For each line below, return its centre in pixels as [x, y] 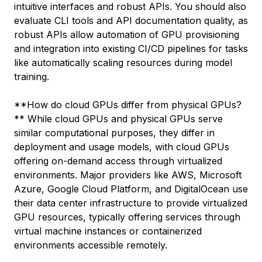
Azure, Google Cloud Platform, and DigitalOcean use [131, 189]
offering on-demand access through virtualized [118, 161]
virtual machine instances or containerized [108, 231]
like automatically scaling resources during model [123, 63]
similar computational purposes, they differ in [114, 133]
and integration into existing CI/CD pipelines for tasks [131, 49]
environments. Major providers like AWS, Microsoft [128, 175]
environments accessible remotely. [91, 245]
